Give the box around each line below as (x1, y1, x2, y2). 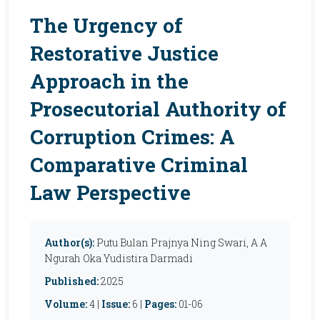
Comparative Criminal (30, 151, 248, 178)
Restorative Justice (30, 40, 219, 66)
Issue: (101, 297, 130, 311)
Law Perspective (30, 179, 191, 206)
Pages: (144, 297, 176, 311)
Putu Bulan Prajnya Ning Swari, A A (96, 236, 267, 249)
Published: (44, 274, 99, 288)
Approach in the (30, 68, 189, 94)
